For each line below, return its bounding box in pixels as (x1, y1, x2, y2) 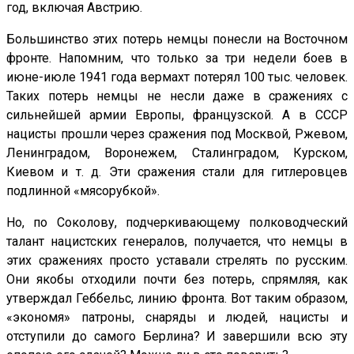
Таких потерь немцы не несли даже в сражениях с (6, 88, 348, 104)
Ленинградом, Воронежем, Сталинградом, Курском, (6, 145, 348, 161)
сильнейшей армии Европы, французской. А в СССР (6, 107, 348, 123)
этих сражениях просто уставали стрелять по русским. (6, 253, 348, 269)
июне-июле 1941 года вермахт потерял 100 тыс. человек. (6, 70, 348, 85)
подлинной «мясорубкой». (6, 183, 160, 199)
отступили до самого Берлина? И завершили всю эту (6, 329, 348, 345)
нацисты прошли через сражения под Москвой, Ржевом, (6, 126, 348, 142)
